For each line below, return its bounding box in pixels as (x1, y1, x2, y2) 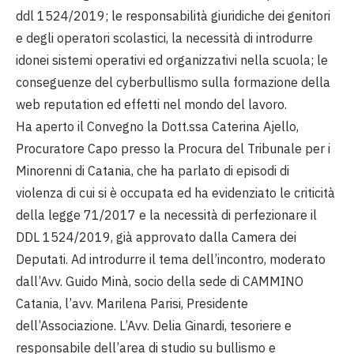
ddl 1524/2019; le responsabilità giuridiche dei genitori (16, 8, 330, 24)
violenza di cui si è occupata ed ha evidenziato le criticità (16, 185, 335, 201)
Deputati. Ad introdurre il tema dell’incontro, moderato (16, 251, 326, 268)
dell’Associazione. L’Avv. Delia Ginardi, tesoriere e (16, 318, 292, 334)
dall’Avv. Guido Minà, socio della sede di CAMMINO (16, 273, 303, 290)
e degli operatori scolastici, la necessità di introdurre (16, 30, 313, 47)
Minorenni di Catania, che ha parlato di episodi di (16, 163, 289, 179)
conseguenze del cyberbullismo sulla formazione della (16, 74, 330, 91)
